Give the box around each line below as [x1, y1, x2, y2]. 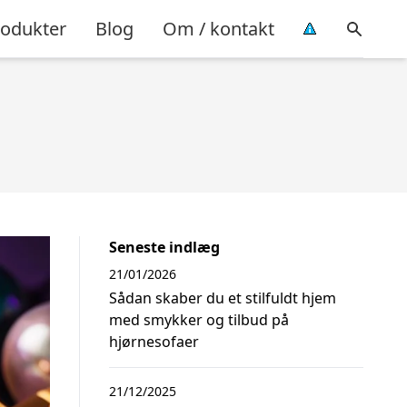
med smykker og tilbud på [109, 310, 289, 330]
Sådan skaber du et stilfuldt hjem [109, 288, 336, 308]
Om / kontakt [163, 15, 274, 41]
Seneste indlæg [109, 237, 220, 257]
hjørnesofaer [109, 332, 199, 352]
